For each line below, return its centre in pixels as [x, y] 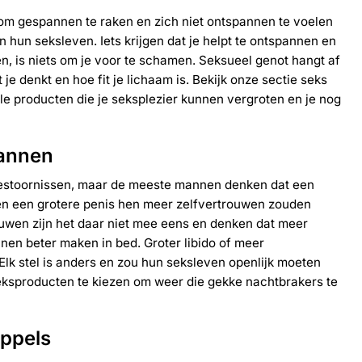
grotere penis [76, 204]
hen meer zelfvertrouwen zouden [213, 204]
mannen [198, 184]
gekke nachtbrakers [265, 281]
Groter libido [180, 242]
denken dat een [268, 184]
